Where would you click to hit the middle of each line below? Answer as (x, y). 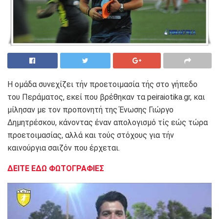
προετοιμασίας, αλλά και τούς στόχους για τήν (91, 135)
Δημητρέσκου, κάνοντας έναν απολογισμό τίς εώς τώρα (108, 122)
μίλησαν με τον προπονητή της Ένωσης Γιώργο (90, 109)
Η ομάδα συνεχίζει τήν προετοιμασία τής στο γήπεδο (102, 84)
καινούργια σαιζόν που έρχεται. (64, 148)
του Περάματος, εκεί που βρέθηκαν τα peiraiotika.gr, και (106, 97)
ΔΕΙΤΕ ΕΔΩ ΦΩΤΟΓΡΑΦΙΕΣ (57, 168)
